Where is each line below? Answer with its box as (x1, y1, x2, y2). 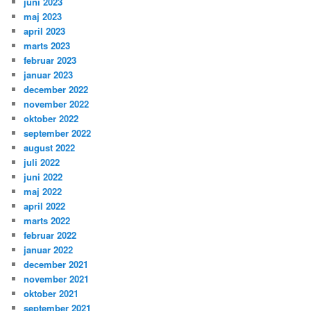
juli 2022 (24, 155, 60, 169)
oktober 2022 (24, 112, 79, 126)
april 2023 (24, 24, 66, 38)
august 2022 (24, 141, 76, 155)
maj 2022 (24, 185, 62, 199)
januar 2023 (24, 68, 74, 82)
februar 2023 (24, 53, 77, 67)
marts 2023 (24, 39, 71, 53)
